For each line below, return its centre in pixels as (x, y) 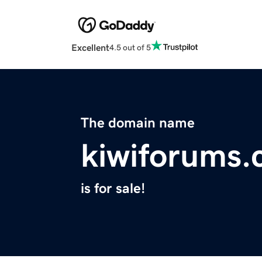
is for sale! (113, 189)
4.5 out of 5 (130, 47)
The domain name (138, 123)
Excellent (90, 48)
